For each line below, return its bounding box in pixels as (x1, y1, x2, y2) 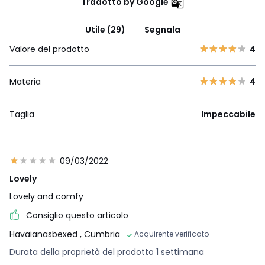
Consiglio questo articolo (26, 209, 128, 221)
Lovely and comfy (9, 190, 83, 202)
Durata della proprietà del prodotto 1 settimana (9, 245, 204, 258)
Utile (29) (85, 23, 125, 35)
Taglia (9, 108, 34, 120)
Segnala (144, 23, 180, 35)
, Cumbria (80, 228, 120, 240)
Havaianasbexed (9, 228, 80, 240)
